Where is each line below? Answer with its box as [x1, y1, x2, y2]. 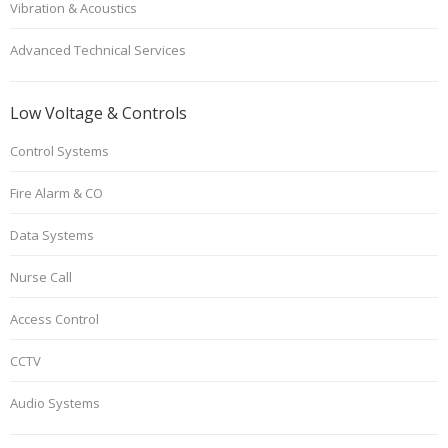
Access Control [10, 309, 99, 328]
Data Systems [10, 225, 94, 244]
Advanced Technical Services [10, 40, 186, 59]
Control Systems [10, 141, 109, 160]
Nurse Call [10, 267, 72, 286]
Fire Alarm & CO [10, 183, 103, 202]
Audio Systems [10, 393, 100, 412]
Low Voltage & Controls [10, 101, 187, 124]
